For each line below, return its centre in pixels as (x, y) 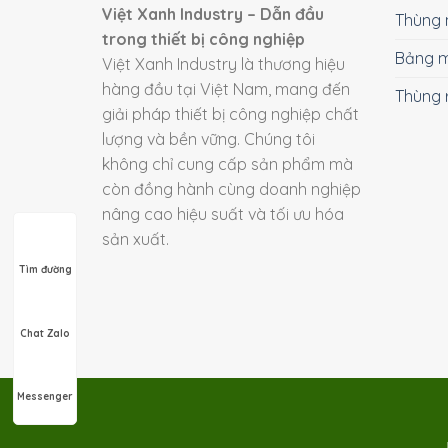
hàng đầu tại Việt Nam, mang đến (226, 88)
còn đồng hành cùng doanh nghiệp (231, 188)
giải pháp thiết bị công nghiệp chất (230, 113)
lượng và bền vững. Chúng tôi (208, 138)
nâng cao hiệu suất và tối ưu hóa (223, 213)
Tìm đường (45, 270)
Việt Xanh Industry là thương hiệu (223, 63)
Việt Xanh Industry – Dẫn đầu (213, 13)
